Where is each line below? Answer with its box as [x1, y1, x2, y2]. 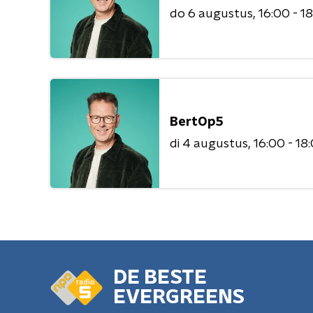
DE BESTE [113, 268, 207, 288]
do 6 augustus [170, 7, 253, 20]
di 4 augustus [170, 137, 248, 150]
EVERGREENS [113, 288, 245, 307]
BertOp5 [170, 115, 224, 129]
